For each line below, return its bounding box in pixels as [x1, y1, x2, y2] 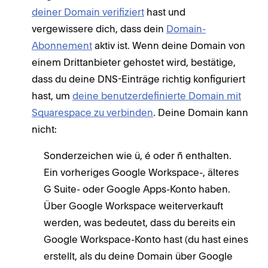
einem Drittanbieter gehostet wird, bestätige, [32, 56, 236, 68]
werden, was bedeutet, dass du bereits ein [44, 216, 236, 229]
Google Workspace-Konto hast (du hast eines [44, 233, 248, 245]
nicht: [32, 123, 57, 135]
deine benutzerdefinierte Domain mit [72, 89, 241, 102]
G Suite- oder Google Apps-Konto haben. [44, 182, 230, 195]
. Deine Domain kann [153, 106, 248, 118]
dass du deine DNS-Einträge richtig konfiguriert [32, 72, 245, 85]
